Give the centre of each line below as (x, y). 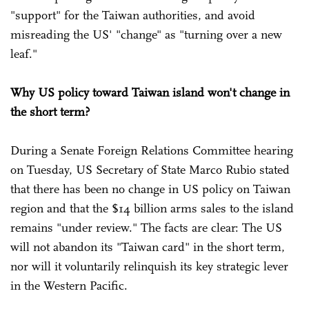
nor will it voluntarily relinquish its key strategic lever (149, 266)
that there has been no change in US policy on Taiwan (150, 189)
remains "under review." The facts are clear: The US (146, 227)
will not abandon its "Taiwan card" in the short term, (148, 247)
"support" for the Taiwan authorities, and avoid (133, 15)
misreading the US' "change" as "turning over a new (146, 34)
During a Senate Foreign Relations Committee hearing (152, 150)
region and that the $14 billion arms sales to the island (152, 208)
